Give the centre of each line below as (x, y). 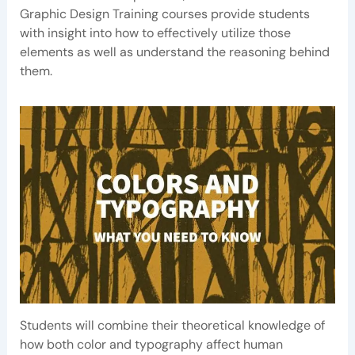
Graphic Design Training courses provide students (164, 13)
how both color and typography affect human (151, 345)
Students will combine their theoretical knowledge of (172, 326)
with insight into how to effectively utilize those (155, 32)
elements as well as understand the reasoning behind (174, 52)
